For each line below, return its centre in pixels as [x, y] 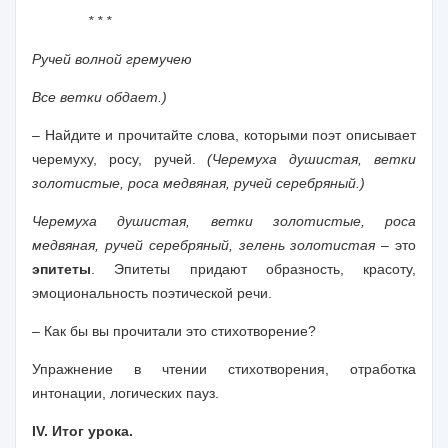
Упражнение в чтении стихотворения [178, 369]
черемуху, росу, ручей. [120, 159]
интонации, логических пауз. [125, 393]
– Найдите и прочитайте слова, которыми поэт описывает [224, 135]
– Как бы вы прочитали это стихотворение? [174, 331]
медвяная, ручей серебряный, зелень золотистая [204, 245]
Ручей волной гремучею [112, 59]
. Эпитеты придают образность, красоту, [253, 269]
